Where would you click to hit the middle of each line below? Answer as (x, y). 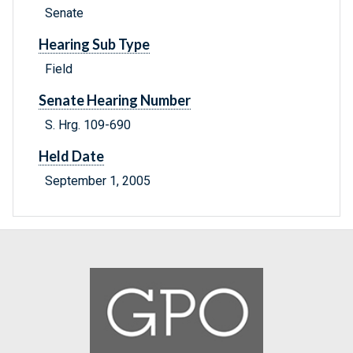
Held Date (71, 156)
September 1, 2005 (98, 181)
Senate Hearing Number (115, 100)
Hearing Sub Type (94, 45)
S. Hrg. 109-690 (88, 125)
